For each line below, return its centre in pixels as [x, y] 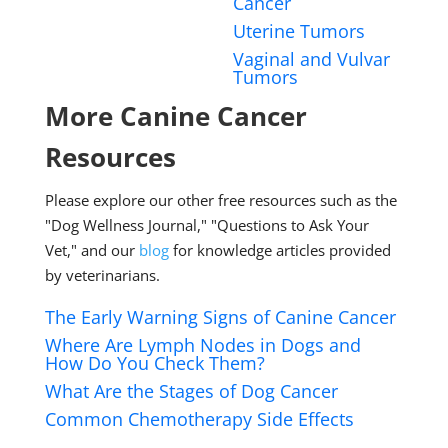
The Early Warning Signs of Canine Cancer [220, 316]
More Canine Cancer [175, 115]
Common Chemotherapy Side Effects [199, 418]
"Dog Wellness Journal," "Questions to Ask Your [206, 224]
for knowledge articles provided [279, 249]
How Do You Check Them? [154, 362]
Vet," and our [91, 249]
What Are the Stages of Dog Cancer [191, 390]
